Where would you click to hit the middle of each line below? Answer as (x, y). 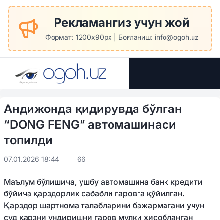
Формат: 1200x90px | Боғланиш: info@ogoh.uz (122, 37)
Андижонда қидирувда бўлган (93, 109)
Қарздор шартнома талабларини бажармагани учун (104, 205)
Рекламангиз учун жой (122, 22)
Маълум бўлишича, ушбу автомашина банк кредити (103, 182)
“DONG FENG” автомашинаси (90, 124)
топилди (28, 140)
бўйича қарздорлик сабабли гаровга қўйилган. (94, 193)
